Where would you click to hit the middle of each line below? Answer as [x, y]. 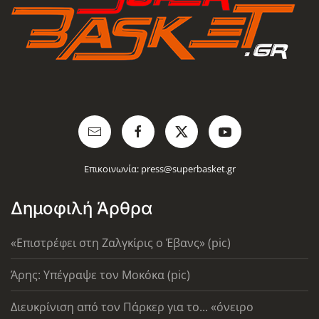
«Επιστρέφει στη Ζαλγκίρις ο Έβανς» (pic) [121, 242]
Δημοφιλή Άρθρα [82, 208]
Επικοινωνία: [112, 168]
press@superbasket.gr [188, 168]
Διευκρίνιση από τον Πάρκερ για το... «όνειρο [132, 307]
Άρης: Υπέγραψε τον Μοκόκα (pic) [100, 274]
